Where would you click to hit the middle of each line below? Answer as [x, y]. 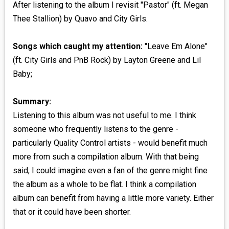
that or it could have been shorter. [72, 212]
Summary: [32, 102]
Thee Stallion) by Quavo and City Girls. [80, 19]
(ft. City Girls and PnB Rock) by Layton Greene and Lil [107, 60]
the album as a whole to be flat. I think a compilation [104, 185]
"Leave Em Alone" [175, 47]
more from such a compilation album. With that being [106, 157]
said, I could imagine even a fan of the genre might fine [110, 171]
